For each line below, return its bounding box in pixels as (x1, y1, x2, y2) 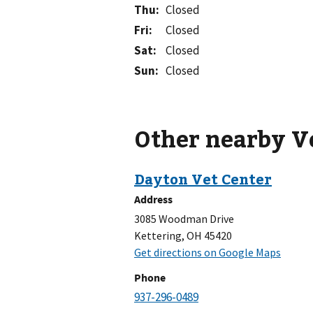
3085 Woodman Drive (134, 212, 234, 226)
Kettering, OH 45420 (134, 228, 232, 243)
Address (134, 192, 173, 207)
